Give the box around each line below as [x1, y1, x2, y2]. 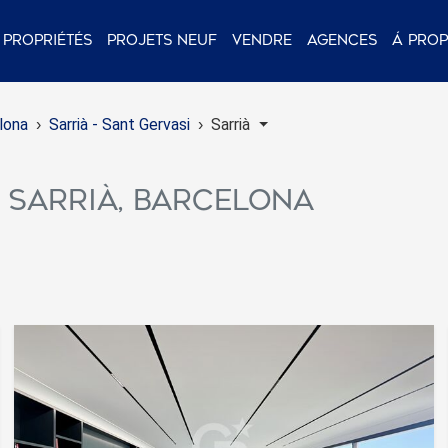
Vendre [232, 31, 292, 49]
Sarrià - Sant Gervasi [49, 115, 190, 134]
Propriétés [3, 31, 92, 49]
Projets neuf [107, 31, 217, 49]
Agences [307, 31, 377, 49]
